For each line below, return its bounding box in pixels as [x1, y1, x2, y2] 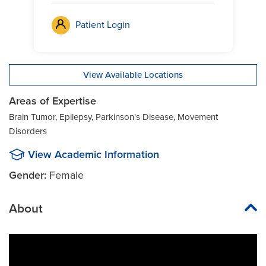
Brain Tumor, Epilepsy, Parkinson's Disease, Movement [9, 111, 218, 122]
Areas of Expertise [9, 94, 96, 107]
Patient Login [75, 18, 130, 31]
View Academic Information [28, 147, 159, 161]
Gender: [9, 168, 46, 182]
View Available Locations [83, 69, 183, 80]
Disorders [9, 125, 47, 137]
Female [49, 168, 84, 182]
